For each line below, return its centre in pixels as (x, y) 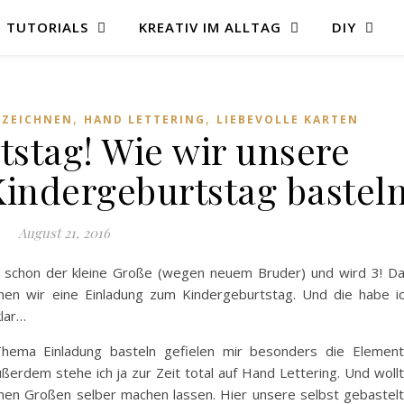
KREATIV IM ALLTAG (210, 27)
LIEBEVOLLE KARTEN (288, 119)
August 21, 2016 (64, 233)
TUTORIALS (47, 27)
